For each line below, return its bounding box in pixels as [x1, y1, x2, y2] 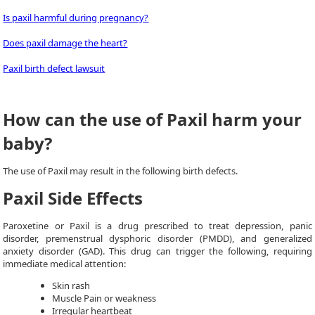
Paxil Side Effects [3, 186, 143, 210]
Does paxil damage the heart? [3, 37, 128, 49]
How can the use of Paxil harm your [3, 108, 302, 131]
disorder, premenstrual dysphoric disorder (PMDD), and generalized [3, 232, 312, 245]
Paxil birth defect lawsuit [3, 62, 105, 75]
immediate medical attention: [3, 257, 127, 270]
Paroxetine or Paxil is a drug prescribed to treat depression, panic [3, 219, 312, 232]
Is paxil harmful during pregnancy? [3, 11, 149, 24]
